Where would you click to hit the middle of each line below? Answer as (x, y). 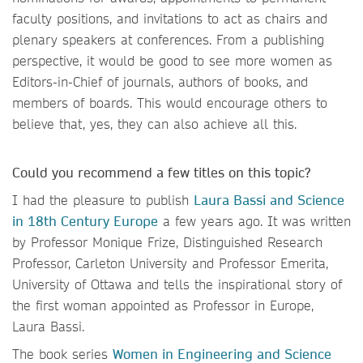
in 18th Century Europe (85, 221)
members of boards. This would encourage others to (170, 102)
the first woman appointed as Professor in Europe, (163, 305)
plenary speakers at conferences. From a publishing (168, 39)
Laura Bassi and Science (269, 200)
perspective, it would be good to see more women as (172, 60)
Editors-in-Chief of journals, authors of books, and (160, 81)
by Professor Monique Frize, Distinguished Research (167, 242)
